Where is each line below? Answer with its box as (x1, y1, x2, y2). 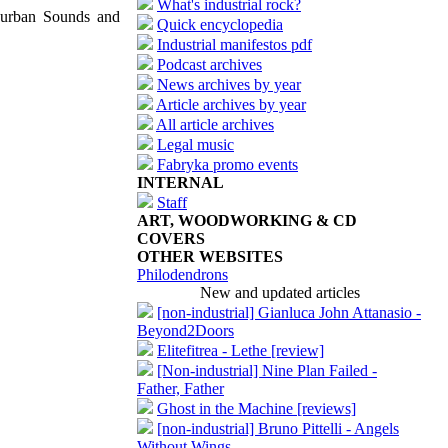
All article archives (156, 116, 274, 133)
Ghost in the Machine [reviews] (157, 400, 356, 417)
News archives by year (157, 76, 301, 93)
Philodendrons (137, 266, 228, 283)
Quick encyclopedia (157, 16, 283, 33)
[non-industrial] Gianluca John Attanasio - (157, 304, 421, 321)
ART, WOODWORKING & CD (137, 212, 357, 229)
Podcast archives (157, 56, 262, 73)
